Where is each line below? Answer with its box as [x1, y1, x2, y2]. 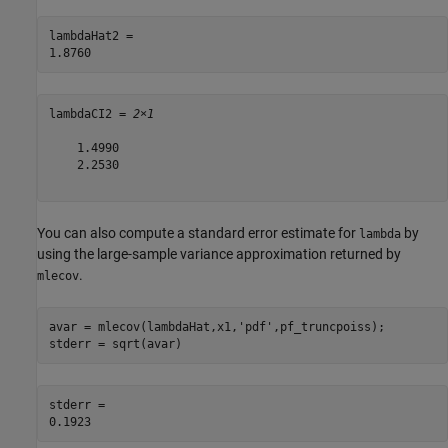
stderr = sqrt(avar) [48, 336, 182, 351]
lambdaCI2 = [48, 106, 133, 121]
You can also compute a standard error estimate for [37, 225, 359, 242]
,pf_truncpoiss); [272, 319, 385, 334]
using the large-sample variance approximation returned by [37, 246, 401, 263]
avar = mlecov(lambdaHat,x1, [48, 319, 238, 334]
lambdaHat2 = [48, 28, 140, 43]
